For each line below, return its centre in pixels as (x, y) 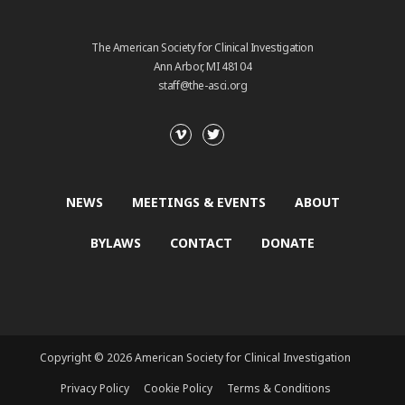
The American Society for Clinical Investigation (202, 48)
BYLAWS (116, 243)
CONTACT (201, 243)
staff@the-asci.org (202, 86)
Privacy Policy (94, 389)
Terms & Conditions (278, 389)
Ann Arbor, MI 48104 (202, 67)
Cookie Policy (178, 389)
